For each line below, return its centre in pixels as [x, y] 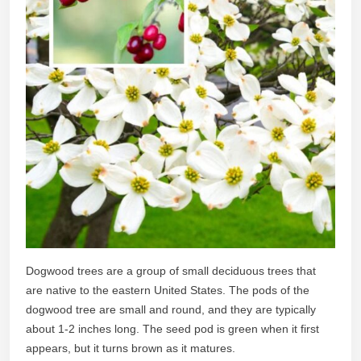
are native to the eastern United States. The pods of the [168, 290]
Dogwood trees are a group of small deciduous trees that [171, 270]
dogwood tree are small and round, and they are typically [171, 309]
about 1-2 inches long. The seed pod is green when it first [172, 328]
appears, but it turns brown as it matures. [131, 348]
